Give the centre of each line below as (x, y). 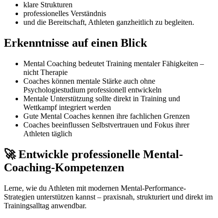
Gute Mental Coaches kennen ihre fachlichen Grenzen (107, 116)
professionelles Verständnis (65, 13)
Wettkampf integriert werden (67, 107)
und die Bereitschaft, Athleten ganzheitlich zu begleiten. (109, 22)
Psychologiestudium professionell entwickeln (92, 90)
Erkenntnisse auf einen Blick (75, 43)
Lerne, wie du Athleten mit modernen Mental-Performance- (95, 188)
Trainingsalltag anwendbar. (45, 205)
